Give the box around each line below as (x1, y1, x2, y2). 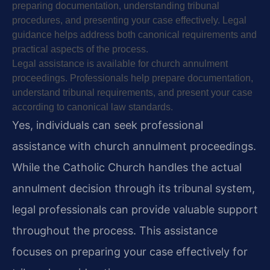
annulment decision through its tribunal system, (12, 181, 255, 195)
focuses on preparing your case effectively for (12, 245, 248, 258)
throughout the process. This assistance (12, 224, 218, 237)
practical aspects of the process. (12, 43, 148, 54)
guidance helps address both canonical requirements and (12, 29, 257, 40)
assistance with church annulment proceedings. (12, 139, 256, 152)
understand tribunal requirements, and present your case (12, 87, 253, 98)
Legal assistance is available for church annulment (12, 58, 228, 69)
